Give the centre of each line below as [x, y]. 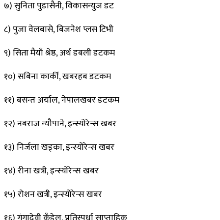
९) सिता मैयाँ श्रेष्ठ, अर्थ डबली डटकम [59, 53]
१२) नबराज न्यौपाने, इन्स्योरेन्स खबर [60, 124]
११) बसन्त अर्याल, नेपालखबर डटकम [62, 100]
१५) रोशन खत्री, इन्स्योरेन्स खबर [53, 194]
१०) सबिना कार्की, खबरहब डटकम [57, 76]
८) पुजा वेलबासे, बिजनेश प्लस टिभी [59, 29]
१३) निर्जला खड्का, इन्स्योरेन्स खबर [59, 147]
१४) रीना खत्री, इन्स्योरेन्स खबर [51, 171]
